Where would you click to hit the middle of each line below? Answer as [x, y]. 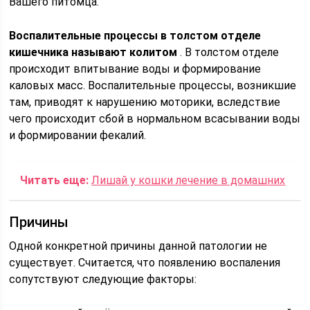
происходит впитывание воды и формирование [135, 69]
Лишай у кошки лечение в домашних [189, 180]
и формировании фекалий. [78, 135]
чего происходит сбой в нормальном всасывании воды [155, 119]
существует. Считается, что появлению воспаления [145, 263]
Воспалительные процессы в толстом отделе [135, 36]
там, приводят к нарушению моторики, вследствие [145, 102]
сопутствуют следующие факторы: [103, 279]
